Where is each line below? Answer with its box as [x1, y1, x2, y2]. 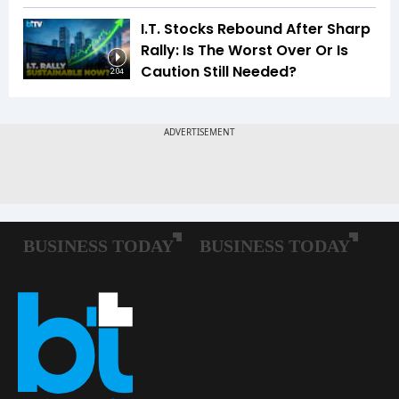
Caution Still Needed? [141, 61, 297, 83]
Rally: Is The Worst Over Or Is [141, 40, 348, 61]
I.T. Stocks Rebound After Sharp [141, 19, 370, 40]
